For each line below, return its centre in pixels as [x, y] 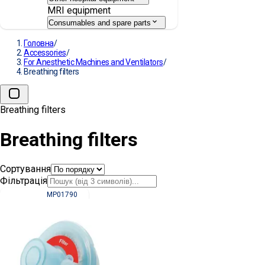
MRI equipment [79, 10]
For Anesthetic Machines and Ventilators [93, 62]
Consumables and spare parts [100, 23]
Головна [39, 43]
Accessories [45, 53]
